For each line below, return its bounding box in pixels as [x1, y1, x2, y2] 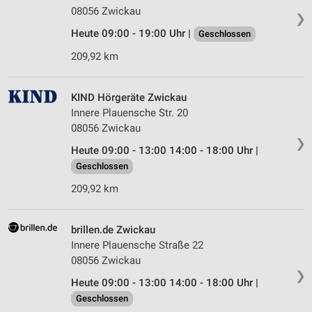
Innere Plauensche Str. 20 [71, 107, 188, 120]
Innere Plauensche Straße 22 [71, 239, 203, 252]
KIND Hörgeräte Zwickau [71, 91, 187, 104]
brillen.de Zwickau [71, 224, 155, 237]
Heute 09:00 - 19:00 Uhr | [71, 27, 194, 40]
